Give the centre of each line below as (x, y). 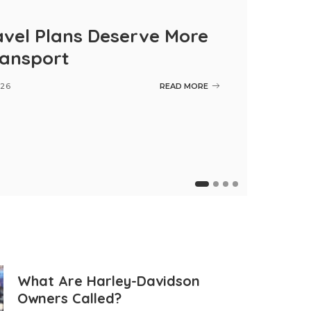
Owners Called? (69, 299)
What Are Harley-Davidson (109, 281)
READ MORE (184, 86)
